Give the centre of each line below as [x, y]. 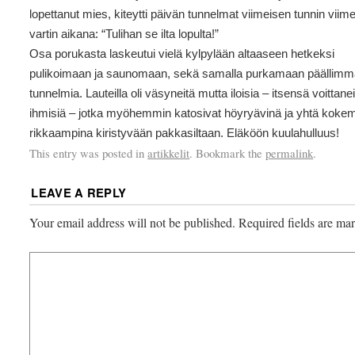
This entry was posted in [89, 153]
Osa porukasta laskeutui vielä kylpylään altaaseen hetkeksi [182, 53]
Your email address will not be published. [133, 223]
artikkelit [169, 153]
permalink [290, 153]
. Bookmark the [228, 153]
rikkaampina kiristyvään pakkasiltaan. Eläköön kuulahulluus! [185, 133]
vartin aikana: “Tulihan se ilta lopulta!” [124, 34]
